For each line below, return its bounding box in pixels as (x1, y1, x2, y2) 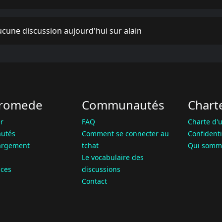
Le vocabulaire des (81, 153, 144, 163)
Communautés (81, 97, 165, 113)
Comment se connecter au (81, 129, 169, 139)
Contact (81, 176, 107, 186)
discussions (81, 165, 120, 174)
